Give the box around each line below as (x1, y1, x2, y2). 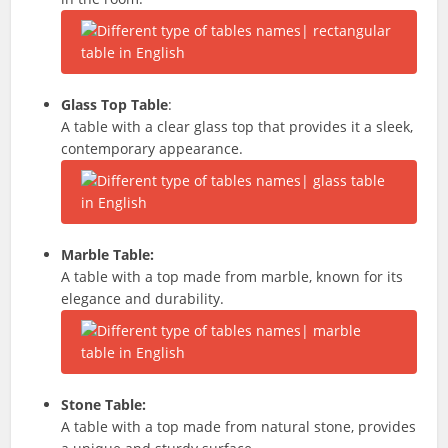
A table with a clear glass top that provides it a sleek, (61, 117, 414, 136)
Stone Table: (61, 395, 147, 414)
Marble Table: (61, 245, 155, 264)
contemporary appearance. (61, 139, 244, 158)
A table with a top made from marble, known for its (61, 267, 404, 286)
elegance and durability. (61, 289, 225, 308)
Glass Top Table (61, 95, 169, 114)
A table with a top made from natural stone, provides (61, 417, 417, 436)
